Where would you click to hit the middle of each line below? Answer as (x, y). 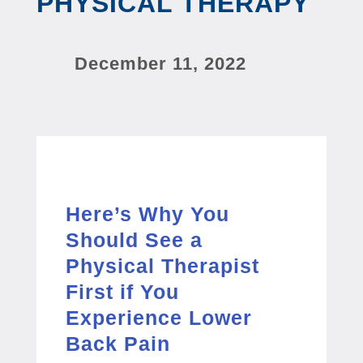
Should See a (134, 239)
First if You (122, 291)
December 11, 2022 (160, 63)
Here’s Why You (147, 214)
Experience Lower (158, 317)
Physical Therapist (162, 265)
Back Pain (117, 343)
